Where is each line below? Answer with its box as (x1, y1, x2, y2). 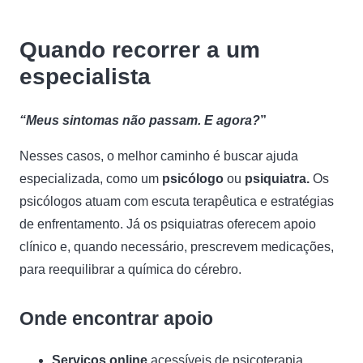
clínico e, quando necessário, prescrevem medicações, (19, 240, 334, 254)
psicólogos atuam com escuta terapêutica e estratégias (19, 194, 334, 208)
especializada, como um (19, 172, 162, 186)
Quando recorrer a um (19, 37, 260, 62)
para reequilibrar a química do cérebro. (19, 263, 241, 276)
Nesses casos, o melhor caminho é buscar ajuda (19, 149, 298, 163)
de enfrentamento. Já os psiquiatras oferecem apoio (19, 217, 316, 231)
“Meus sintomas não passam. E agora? (19, 113, 260, 127)
